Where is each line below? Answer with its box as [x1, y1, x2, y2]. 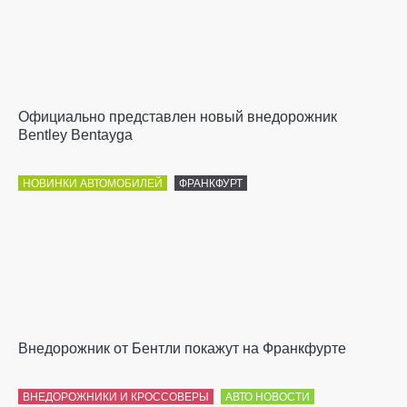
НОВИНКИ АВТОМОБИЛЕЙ [23, 177, 163, 190]
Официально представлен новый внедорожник [18, 109, 337, 124]
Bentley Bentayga [18, 127, 133, 143]
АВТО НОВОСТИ [225, 391, 310, 403]
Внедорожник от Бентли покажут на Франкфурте [18, 341, 346, 356]
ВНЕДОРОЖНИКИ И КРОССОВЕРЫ [23, 391, 209, 403]
